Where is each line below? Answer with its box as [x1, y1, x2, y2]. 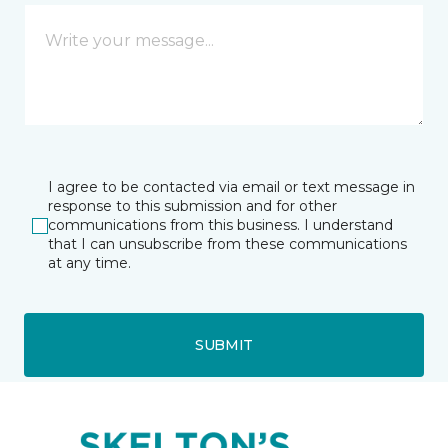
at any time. [48, 254, 131, 273]
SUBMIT [194, 335, 254, 354]
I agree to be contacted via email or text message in [48, 178, 415, 197]
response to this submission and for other [48, 197, 337, 216]
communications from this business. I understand [48, 216, 393, 235]
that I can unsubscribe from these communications [48, 235, 407, 254]
